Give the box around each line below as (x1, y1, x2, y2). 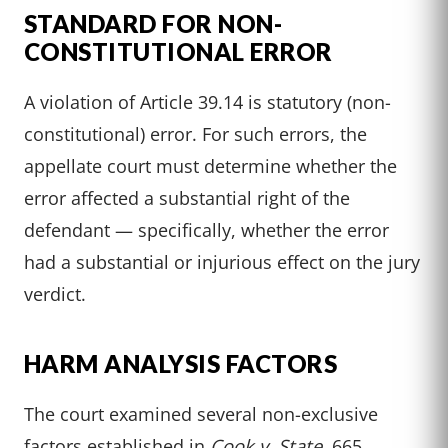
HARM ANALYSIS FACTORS (24, 349, 338, 379)
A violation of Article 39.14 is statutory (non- (24, 89, 391, 115)
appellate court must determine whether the (24, 153, 397, 179)
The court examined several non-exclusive (24, 401, 378, 427)
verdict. (24, 281, 86, 307)
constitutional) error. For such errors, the (24, 121, 367, 147)
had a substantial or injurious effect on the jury (24, 249, 420, 275)
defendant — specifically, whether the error (24, 217, 389, 243)
